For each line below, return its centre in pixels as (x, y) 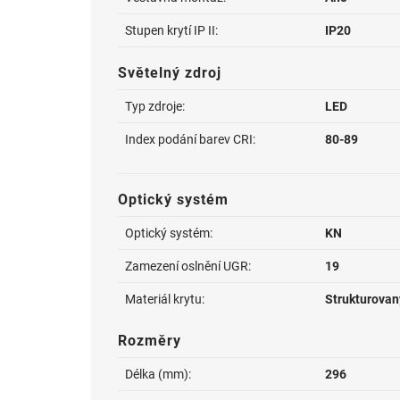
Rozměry (150, 341)
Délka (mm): (158, 374)
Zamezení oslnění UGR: (188, 266)
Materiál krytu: (165, 299)
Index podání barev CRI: (190, 139)
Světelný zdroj (170, 73)
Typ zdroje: (155, 106)
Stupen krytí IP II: (171, 30)
